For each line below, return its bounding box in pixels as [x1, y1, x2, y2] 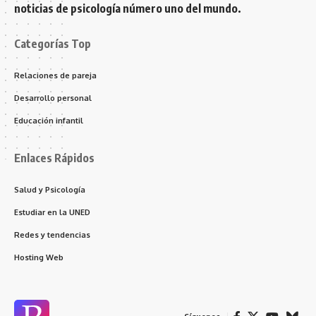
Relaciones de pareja [14, 70, 97, 80]
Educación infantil [14, 115, 83, 126]
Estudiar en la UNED [14, 207, 90, 217]
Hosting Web [14, 252, 63, 262]
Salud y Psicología [14, 184, 85, 195]
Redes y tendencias [14, 229, 90, 240]
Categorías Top [14, 36, 91, 51]
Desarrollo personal [14, 92, 92, 103]
